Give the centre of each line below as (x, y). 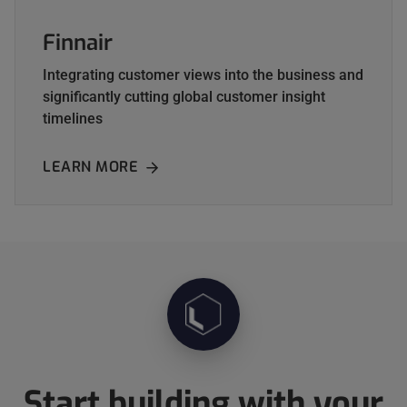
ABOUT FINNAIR (194, 167)
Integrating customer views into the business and (203, 74)
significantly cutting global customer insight (184, 96)
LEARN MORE (90, 167)
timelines (73, 118)
